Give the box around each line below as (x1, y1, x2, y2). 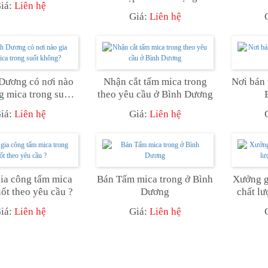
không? (4, 100, 36, 112)
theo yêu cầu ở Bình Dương (97, 88, 213, 100)
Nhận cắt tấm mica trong (103, 75, 207, 87)
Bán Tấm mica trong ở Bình (97, 173, 213, 185)
